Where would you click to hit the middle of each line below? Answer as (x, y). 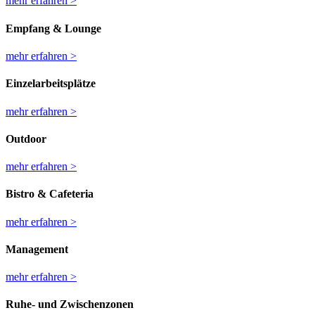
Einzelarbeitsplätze (51, 84)
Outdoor (26, 139)
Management (37, 249)
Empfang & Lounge (53, 28)
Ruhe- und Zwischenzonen (70, 304)
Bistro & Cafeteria (50, 194)
